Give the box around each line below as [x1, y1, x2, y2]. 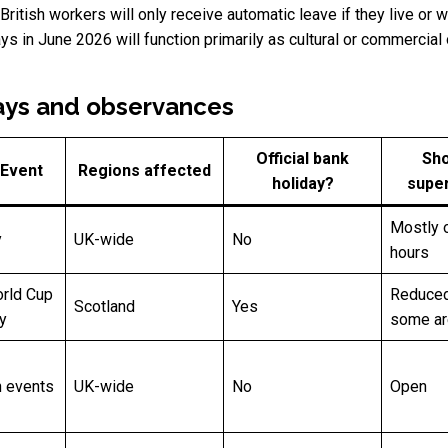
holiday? [271, 174, 334, 194]
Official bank [256, 149, 349, 169]
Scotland [74, 297, 135, 317]
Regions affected [78, 161, 211, 181]
